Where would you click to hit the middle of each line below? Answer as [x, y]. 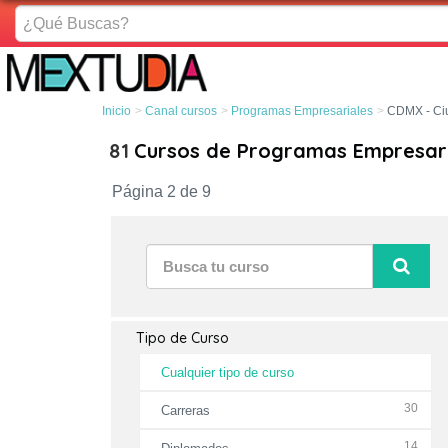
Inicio [116, 111]
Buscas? [44, 37]
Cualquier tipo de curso [227, 372]
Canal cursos [181, 111]
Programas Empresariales [302, 111]
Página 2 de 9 [161, 191]
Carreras [185, 410]
